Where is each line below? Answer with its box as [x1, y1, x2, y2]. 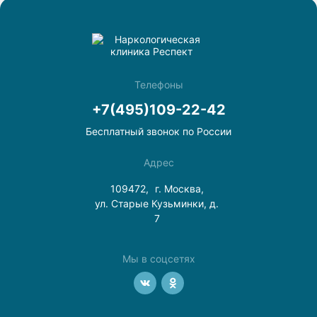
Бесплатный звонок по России [86, 125, 231, 137]
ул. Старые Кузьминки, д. [95, 197, 219, 209]
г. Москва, [154, 183, 204, 195]
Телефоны [134, 79, 183, 91]
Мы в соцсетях [122, 253, 195, 265]
